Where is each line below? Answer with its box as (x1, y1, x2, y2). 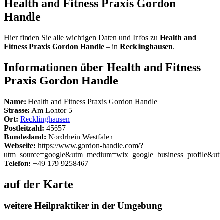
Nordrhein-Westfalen (46, 132, 113, 141)
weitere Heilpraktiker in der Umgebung (4, 200, 162, 211)
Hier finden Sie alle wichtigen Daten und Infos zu (4, 33, 160, 42)
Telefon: (4, 159, 31, 167)
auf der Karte (4, 177, 73, 191)
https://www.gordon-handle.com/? (36, 141, 143, 150)
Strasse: (4, 106, 30, 114)
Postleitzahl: (4, 123, 44, 132)
